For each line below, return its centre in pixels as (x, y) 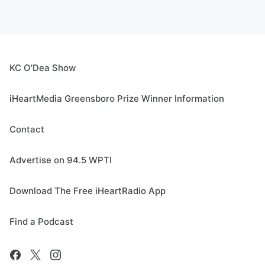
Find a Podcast (41, 222)
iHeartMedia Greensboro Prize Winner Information (117, 99)
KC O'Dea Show (43, 68)
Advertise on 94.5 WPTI (61, 160)
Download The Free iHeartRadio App (88, 191)
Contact (27, 130)
